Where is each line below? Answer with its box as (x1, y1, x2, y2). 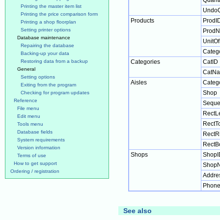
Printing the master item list (21, 3, 82, 9)
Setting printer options (21, 27, 71, 32)
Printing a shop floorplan (21, 19, 76, 25)
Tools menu (17, 121, 43, 127)
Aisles (131, 79, 147, 86)
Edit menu (17, 113, 40, 119)
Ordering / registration (10, 168, 59, 174)
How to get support (14, 161, 57, 166)
